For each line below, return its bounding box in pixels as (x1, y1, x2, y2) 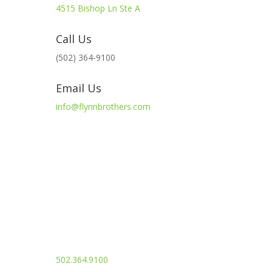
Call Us (55, 32, 92, 46)
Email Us (55, 81, 101, 95)
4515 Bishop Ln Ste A (55, 2, 140, 14)
